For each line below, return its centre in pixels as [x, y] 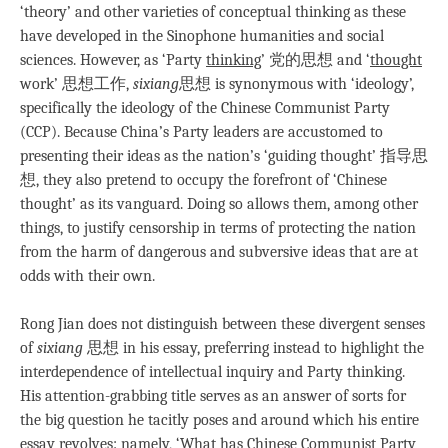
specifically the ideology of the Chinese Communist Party [205, 108]
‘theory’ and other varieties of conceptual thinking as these [213, 12]
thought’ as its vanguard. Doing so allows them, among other [219, 204]
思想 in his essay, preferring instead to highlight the [253, 348]
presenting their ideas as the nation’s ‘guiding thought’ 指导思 [224, 156]
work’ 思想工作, [76, 84]
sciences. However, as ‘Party [113, 60]
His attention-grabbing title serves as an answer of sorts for [213, 396]
